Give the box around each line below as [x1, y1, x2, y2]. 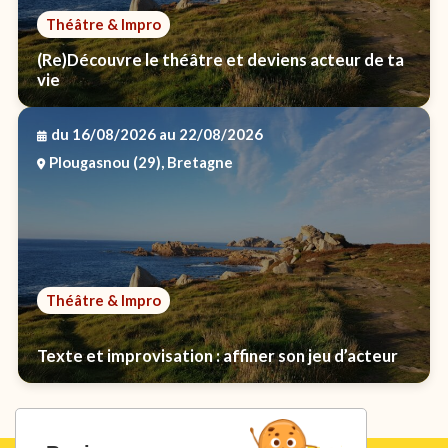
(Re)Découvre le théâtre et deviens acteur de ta [36, 50, 404, 71]
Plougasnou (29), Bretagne [49, 152, 234, 171]
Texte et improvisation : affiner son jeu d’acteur [36, 346, 398, 367]
